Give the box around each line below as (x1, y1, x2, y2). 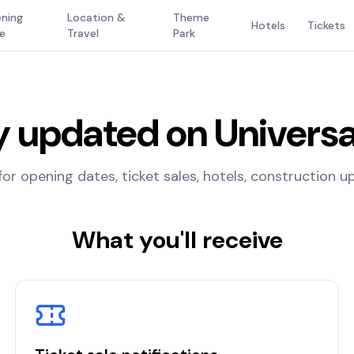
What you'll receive (71, 224, 283, 255)
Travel (66, 26, 99, 40)
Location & (66, 10, 126, 24)
